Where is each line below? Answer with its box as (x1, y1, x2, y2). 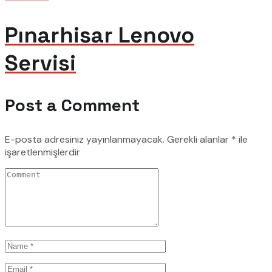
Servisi (5, 49, 76, 78)
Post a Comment (5, 94, 140, 117)
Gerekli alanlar (167, 133, 231, 146)
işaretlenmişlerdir (5, 146, 80, 159)
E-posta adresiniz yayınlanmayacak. (5, 133, 165, 146)
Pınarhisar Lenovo (5, 21, 194, 50)
